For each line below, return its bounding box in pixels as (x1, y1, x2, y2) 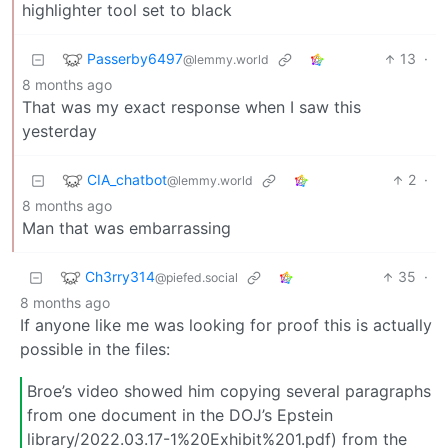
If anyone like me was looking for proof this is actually (20, 315, 432, 336)
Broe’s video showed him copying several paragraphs (27, 381, 431, 401)
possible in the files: (20, 339, 170, 360)
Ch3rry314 (85, 267, 155, 285)
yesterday (22, 121, 97, 142)
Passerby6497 (87, 49, 183, 67)
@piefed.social (155, 269, 238, 285)
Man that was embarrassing (22, 218, 231, 239)
